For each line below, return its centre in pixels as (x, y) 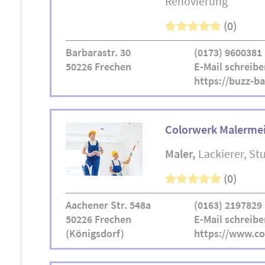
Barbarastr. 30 (98, 52)
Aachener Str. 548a (108, 205)
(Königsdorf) (95, 233)
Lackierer (221, 153)
